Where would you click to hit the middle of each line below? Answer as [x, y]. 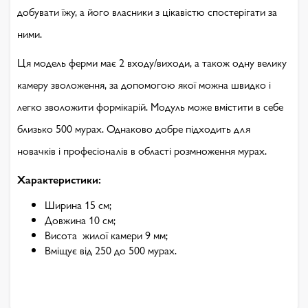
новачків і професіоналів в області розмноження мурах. [142, 150]
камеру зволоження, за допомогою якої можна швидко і [144, 84]
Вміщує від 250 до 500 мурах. [111, 250]
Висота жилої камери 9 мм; [106, 235]
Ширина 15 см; [78, 205]
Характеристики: [59, 179]
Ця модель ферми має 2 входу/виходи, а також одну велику [152, 62]
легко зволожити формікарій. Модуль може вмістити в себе [150, 106]
